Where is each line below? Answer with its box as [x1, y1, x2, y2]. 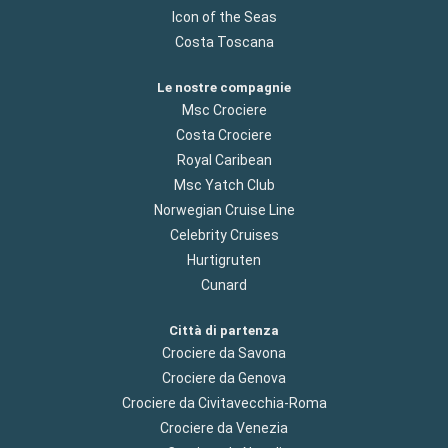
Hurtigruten [187, 252, 261, 269]
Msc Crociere [181, 102, 267, 119]
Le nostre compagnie [157, 79, 291, 95]
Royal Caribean [176, 152, 272, 169]
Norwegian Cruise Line [153, 202, 295, 219]
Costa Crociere [176, 127, 272, 144]
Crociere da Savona [162, 345, 286, 362]
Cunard [201, 277, 247, 294]
